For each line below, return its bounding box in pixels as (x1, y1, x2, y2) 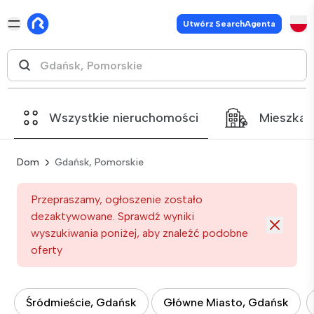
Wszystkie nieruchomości (49, 110, 198, 125)
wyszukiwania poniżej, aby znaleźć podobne (31, 226, 248, 240)
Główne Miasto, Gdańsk (163, 296, 289, 309)
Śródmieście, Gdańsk (26, 296, 137, 309)
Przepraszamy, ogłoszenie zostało (31, 193, 203, 206)
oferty (31, 243, 62, 257)
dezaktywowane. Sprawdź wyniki (31, 210, 194, 223)
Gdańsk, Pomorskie (55, 156, 144, 168)
